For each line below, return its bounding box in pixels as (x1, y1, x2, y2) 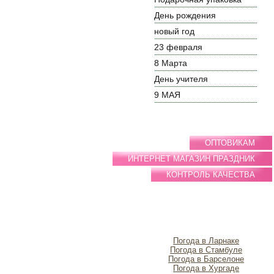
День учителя (154, 74, 209, 84)
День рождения (154, 10, 217, 20)
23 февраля (154, 42, 203, 52)
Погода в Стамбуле (170, 245, 243, 254)
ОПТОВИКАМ (205, 138, 256, 147)
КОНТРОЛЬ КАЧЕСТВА (166, 170, 256, 179)
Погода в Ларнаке (173, 236, 240, 245)
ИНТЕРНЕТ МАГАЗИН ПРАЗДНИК (128, 154, 256, 163)
